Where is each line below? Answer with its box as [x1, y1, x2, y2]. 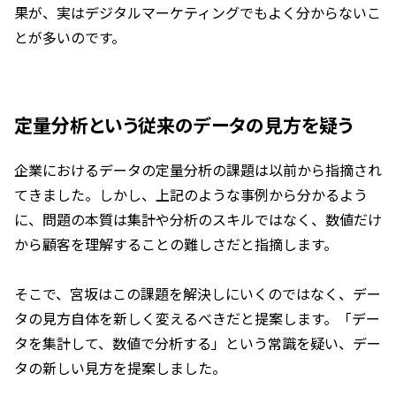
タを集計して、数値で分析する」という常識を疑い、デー [14, 331, 381, 354]
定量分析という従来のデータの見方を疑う [14, 110, 353, 138]
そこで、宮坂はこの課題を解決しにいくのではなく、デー [14, 282, 381, 304]
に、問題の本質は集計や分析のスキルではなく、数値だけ [14, 208, 382, 230]
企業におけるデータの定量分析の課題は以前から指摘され [14, 158, 382, 180]
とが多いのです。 [14, 26, 126, 48]
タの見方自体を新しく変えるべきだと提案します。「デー [14, 307, 380, 329]
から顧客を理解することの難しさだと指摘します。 [14, 232, 338, 255]
